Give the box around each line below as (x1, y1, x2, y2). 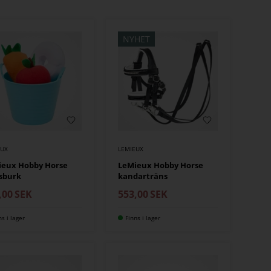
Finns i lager (125, 214, 161, 223)
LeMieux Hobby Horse (118, 160, 204, 171)
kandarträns (118, 171, 168, 182)
